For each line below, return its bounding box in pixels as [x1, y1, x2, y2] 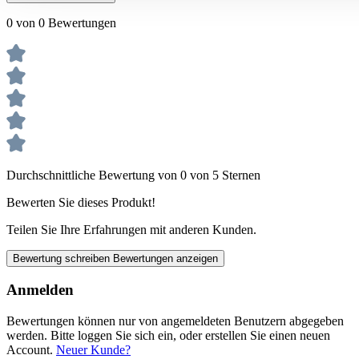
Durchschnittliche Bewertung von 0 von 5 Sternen [6, 167, 260, 182]
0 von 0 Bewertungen [6, 15, 116, 30]
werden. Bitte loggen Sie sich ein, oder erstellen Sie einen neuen [6, 329, 330, 343]
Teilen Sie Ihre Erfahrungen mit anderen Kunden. [6, 222, 256, 236]
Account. [6, 343, 56, 357]
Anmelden [6, 281, 74, 299]
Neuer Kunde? [56, 343, 131, 357]
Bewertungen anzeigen [113, 252, 218, 264]
